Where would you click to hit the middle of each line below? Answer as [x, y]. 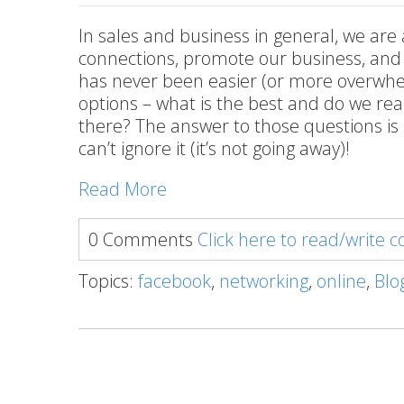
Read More [123, 189]
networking [264, 281]
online [341, 281]
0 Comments [143, 239]
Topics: [108, 281]
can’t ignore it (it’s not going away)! [214, 148]
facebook [174, 281]
